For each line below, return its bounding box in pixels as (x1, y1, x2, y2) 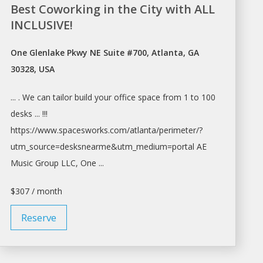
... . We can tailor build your (11, 91, 114, 103)
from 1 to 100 (160, 91, 216, 103)
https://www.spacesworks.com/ (11, 124, 130, 136)
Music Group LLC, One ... (11, 157, 104, 168)
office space (114, 91, 161, 103)
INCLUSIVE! (11, 16, 73, 33)
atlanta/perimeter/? (130, 124, 203, 136)
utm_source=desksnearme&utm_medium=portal (11, 140, 195, 152)
